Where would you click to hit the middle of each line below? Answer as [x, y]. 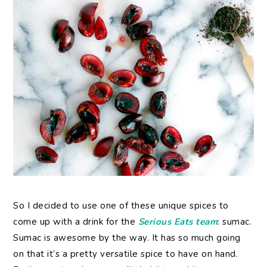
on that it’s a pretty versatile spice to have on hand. [126, 254]
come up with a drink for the [76, 222]
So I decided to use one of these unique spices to [121, 206]
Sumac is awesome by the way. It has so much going [127, 238]
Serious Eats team [178, 222]
